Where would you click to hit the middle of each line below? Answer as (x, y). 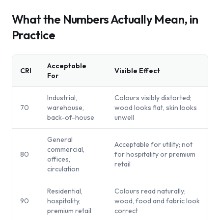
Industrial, (62, 98)
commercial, (66, 149)
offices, (59, 159)
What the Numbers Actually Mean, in (105, 19)
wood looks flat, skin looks (156, 108)
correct (126, 211)
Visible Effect (137, 71)
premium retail (69, 211)
